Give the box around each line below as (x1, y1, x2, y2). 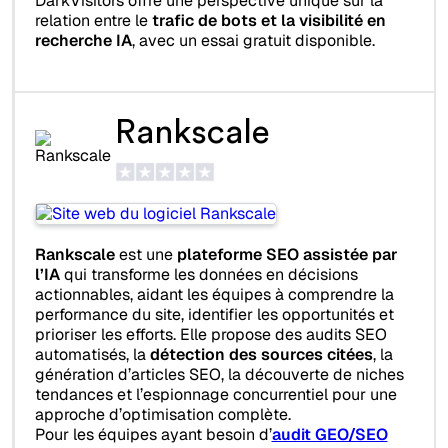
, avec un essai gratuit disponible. (131, 30, 375, 52)
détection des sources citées (149, 344, 373, 366)
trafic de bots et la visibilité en (151, 10, 386, 32)
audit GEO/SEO (271, 424, 388, 446)
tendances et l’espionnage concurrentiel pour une (34, 384, 397, 406)
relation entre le (34, 10, 152, 32)
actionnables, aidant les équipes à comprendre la (34, 284, 394, 306)
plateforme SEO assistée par (176, 244, 398, 266)
